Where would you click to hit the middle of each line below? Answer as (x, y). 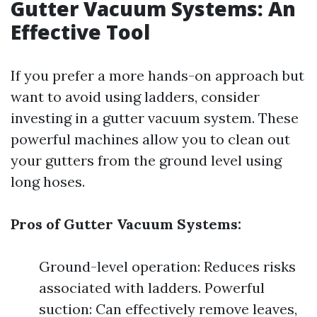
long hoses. (48, 181)
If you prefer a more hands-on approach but (157, 75)
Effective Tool (80, 32)
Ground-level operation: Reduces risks (167, 266)
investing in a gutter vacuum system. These (155, 118)
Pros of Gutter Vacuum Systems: (126, 224)
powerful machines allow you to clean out (150, 139)
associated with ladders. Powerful (152, 288)
